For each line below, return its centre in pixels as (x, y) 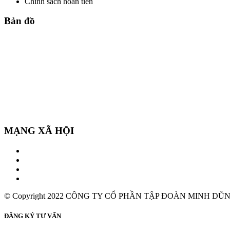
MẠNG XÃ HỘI (39, 130)
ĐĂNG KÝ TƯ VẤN (33, 216)
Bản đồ (20, 21)
